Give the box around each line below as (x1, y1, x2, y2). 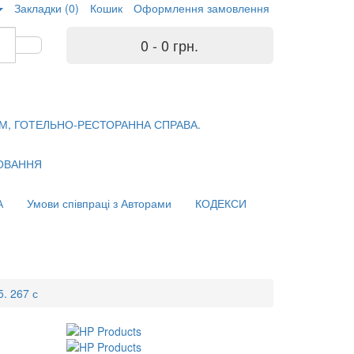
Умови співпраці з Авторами (27, 195, 171, 211)
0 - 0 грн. (141, 35, 199, 55)
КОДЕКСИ (195, 195, 247, 211)
